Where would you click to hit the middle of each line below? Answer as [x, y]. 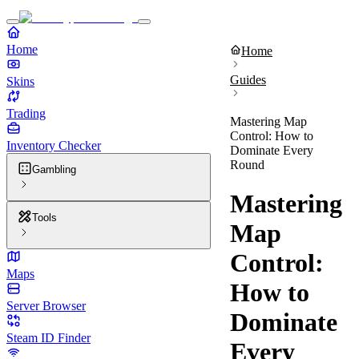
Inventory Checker [54, 145]
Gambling [54, 169]
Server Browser [46, 306]
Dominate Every [272, 150]
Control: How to [272, 136]
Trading [26, 113]
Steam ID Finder [48, 338]
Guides [248, 80]
